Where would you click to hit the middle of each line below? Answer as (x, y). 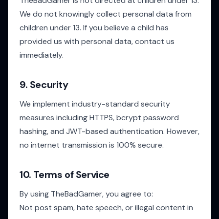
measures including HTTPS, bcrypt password (99, 118)
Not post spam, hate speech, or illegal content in (106, 208)
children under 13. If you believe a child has (94, 28)
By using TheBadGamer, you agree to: (86, 194)
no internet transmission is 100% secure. (92, 145)
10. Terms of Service (65, 175)
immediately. (42, 55)
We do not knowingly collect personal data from (106, 14)
